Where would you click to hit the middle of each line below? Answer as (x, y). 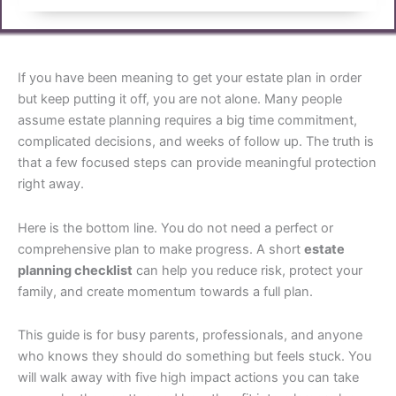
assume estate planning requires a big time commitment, (187, 120)
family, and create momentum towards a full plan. (165, 291)
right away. (51, 183)
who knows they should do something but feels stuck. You (194, 357)
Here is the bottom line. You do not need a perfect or (175, 228)
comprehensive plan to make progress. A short (161, 249)
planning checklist (75, 270)
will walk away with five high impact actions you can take (188, 378)
